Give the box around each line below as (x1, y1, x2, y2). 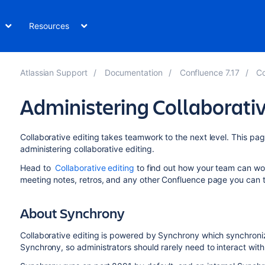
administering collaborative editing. (20, 144, 157, 154)
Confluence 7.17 (179, 67, 240, 77)
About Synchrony (20, 203, 125, 222)
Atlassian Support (20, 67, 88, 77)
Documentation (104, 67, 163, 77)
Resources (29, 21, 69, 31)
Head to (20, 163, 53, 173)
